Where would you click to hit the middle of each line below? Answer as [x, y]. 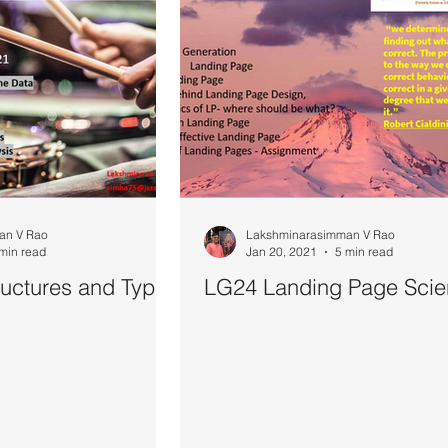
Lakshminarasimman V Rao [320, 235]
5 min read [364, 252]
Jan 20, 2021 [281, 252]
